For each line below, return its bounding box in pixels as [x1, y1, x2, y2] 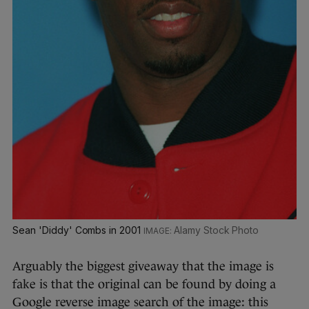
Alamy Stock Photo [173, 224, 259, 237]
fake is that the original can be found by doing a [12, 277, 276, 292]
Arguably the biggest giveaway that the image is [12, 259, 274, 274]
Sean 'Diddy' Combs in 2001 [12, 224, 144, 237]
